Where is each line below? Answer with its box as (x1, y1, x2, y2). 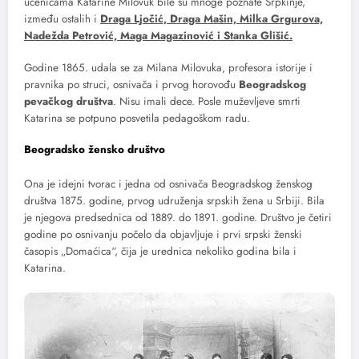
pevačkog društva (24, 93, 113, 109)
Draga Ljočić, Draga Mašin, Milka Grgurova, (100, 10, 323, 26)
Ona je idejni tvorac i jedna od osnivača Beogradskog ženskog (24, 176, 313, 192)
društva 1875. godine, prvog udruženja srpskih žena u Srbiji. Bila (24, 193, 325, 209)
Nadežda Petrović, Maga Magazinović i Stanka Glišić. (24, 27, 292, 43)
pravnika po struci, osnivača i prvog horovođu (24, 76, 239, 92)
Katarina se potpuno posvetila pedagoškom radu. (24, 110, 250, 126)
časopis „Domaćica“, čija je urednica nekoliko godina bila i (24, 244, 296, 260)
